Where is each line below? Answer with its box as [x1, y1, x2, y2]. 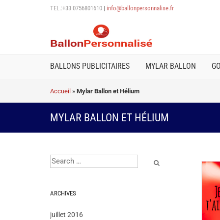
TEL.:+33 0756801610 [50, 4, 102, 12]
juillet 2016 [50, 211, 83, 219]
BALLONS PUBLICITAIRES [50, 61, 130, 71]
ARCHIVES [50, 190, 76, 197]
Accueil [50, 87, 71, 95]
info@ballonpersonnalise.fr [107, 4, 174, 12]
